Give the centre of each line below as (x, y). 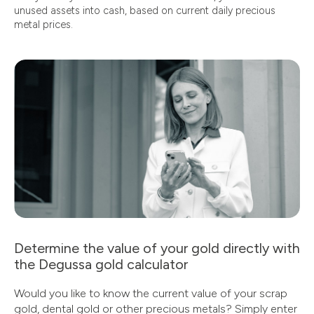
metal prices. (43, 24)
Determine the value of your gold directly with (157, 248)
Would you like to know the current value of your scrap (151, 294)
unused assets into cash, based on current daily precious (145, 10)
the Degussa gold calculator (101, 264)
